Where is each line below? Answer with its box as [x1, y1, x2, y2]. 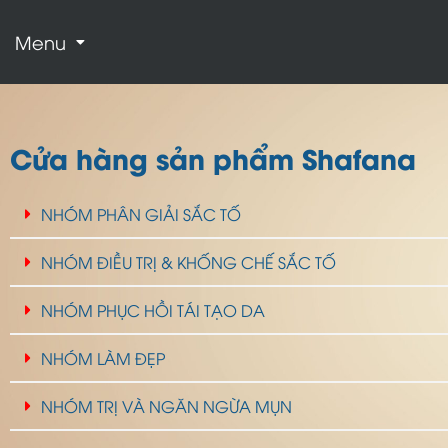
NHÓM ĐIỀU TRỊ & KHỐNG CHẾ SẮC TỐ [41, 251, 336, 273]
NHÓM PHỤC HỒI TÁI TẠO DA [41, 299, 265, 321]
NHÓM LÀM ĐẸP [41, 347, 165, 369]
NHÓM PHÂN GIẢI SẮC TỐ [41, 203, 241, 225]
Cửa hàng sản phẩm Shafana [10, 138, 416, 177]
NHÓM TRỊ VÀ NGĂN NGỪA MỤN [41, 395, 292, 417]
